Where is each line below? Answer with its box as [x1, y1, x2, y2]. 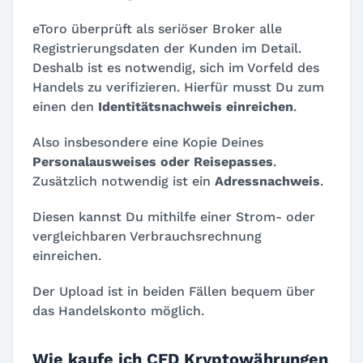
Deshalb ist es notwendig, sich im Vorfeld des [32, 60, 319, 75]
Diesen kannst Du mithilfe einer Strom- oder [32, 209, 315, 224]
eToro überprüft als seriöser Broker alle [32, 21, 282, 36]
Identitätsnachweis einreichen [98, 99, 293, 114]
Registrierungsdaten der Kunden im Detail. [32, 41, 301, 56]
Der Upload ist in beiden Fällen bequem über [32, 284, 315, 299]
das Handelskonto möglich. [32, 303, 204, 318]
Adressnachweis [215, 173, 320, 189]
